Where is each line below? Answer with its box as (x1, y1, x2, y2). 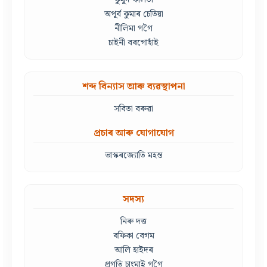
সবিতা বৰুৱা (114, 102, 153, 116)
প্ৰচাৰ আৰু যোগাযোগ (93, 126, 174, 141)
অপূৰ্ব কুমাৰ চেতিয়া (104, 7, 163, 21)
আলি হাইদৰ (114, 243, 153, 257)
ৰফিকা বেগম (113, 229, 154, 243)
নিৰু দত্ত (120, 215, 147, 229)
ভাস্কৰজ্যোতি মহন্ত (105, 148, 162, 163)
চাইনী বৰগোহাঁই (108, 36, 159, 50)
